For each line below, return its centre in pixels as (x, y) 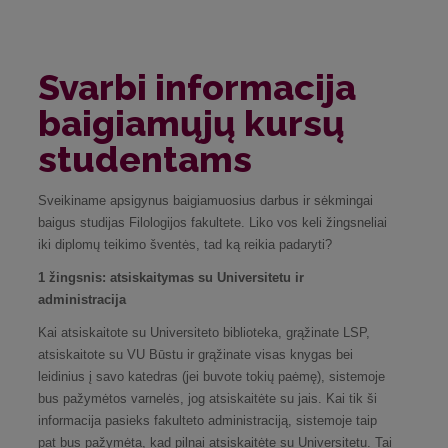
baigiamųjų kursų (191, 122)
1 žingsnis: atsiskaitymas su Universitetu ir (171, 277)
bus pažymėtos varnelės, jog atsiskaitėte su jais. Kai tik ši (207, 398)
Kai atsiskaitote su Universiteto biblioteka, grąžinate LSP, (204, 332)
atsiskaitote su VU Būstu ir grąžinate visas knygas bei (195, 354)
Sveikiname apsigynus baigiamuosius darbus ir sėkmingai (205, 200)
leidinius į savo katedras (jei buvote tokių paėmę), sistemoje (211, 376)
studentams (145, 158)
